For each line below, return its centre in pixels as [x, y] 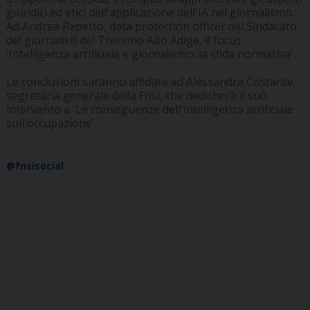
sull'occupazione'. [51, 124]
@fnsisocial [35, 166]
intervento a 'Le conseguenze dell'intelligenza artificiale [149, 110]
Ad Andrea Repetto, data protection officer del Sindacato [151, 27]
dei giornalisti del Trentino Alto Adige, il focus [124, 40]
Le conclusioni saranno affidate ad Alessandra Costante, [151, 82]
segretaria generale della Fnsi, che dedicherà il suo [136, 96]
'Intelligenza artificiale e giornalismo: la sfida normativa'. [151, 54]
